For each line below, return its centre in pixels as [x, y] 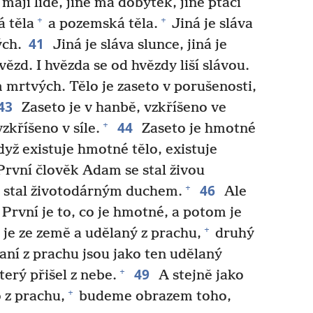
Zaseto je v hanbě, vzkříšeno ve [122, 108]
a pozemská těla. [101, 24]
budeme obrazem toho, [153, 296]
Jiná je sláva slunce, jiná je [138, 45]
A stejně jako [199, 275]
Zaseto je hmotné [197, 129]
